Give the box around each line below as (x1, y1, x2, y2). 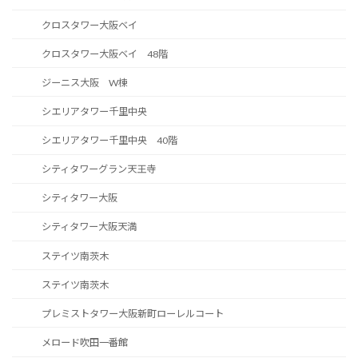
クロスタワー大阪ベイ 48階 (41, 47, 168, 60)
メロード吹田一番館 (41, 336, 137, 348)
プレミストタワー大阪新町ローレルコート (41, 307, 224, 320)
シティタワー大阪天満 (41, 221, 137, 233)
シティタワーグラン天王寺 (41, 163, 156, 176)
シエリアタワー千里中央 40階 (41, 134, 177, 147)
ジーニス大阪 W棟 (41, 76, 128, 89)
